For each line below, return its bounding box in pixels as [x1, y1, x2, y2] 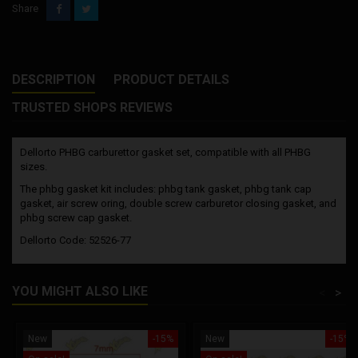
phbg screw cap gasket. [20, 211, 132, 224]
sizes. [20, 160, 47, 173]
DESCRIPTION [12, 71, 95, 87]
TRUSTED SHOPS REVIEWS [12, 99, 173, 115]
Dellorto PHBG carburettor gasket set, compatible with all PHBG [20, 145, 311, 158]
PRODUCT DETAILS [113, 71, 229, 87]
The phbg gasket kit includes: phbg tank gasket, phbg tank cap [20, 182, 312, 195]
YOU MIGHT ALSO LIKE [12, 283, 148, 299]
